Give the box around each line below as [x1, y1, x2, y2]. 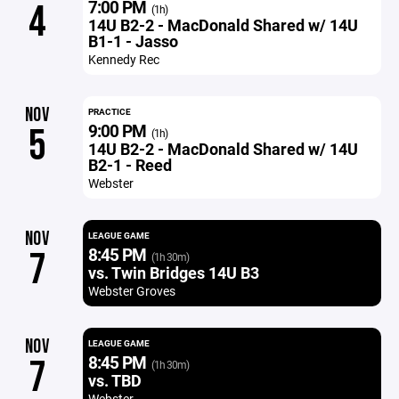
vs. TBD [87, 370, 142, 391]
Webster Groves [87, 282, 175, 299]
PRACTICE [87, 105, 131, 118]
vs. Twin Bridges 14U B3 [87, 262, 259, 283]
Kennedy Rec [87, 51, 159, 68]
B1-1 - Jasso [87, 30, 178, 52]
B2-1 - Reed [87, 154, 172, 175]
